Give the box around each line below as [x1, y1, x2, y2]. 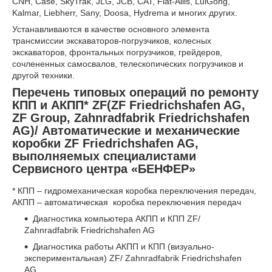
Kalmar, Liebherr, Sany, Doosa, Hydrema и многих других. [12, 8, 237, 18]
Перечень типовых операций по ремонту [12, 86, 259, 99]
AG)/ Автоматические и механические [12, 124, 240, 137]
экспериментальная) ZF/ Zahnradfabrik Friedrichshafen [24, 253, 242, 263]
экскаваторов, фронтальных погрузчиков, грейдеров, [12, 47, 222, 57]
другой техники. [12, 70, 75, 80]
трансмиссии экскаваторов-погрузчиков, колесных [12, 36, 211, 46]
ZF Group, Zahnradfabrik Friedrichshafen [12, 111, 250, 124]
